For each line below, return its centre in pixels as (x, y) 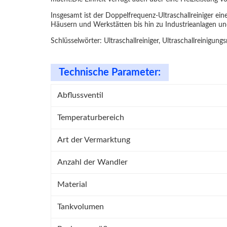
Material (72, 184)
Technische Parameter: (110, 72)
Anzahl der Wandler (92, 162)
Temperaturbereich (91, 118)
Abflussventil (80, 95)
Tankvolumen (81, 207)
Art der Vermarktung (94, 140)
